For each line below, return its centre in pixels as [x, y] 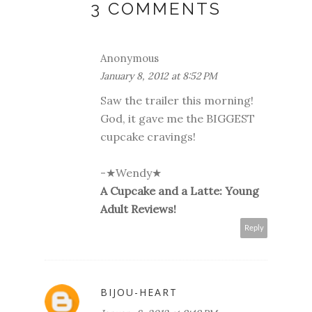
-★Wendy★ [131, 172]
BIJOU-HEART [139, 292]
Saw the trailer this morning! [177, 100]
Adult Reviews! [138, 209]
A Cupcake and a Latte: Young [180, 190]
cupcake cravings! [148, 136]
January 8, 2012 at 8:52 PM [159, 76]
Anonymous [130, 58]
